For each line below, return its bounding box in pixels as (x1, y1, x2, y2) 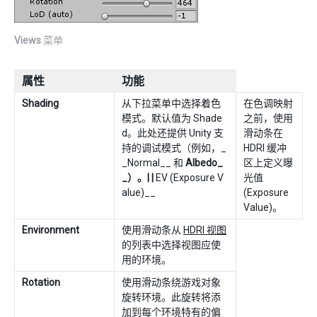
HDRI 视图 (183, 224, 226, 236)
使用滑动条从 (122, 224, 183, 236)
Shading (22, 98, 59, 109)
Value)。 (243, 202, 282, 213)
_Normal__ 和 (122, 157, 185, 168)
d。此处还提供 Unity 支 (122, 127, 224, 139)
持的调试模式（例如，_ (122, 142, 226, 154)
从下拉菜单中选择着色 (122, 98, 221, 109)
